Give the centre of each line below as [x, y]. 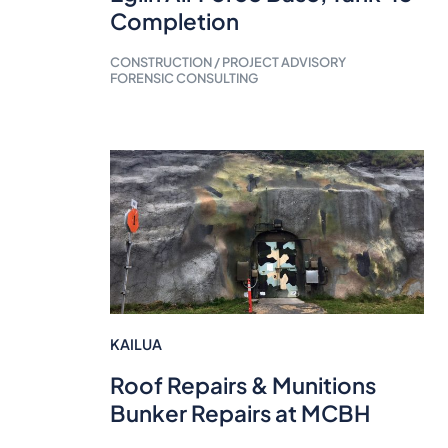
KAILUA [135, 343]
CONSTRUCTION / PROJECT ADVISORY [227, 61]
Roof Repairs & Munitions [242, 384]
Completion [174, 20]
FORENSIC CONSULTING [183, 77]
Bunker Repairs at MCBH [239, 412]
